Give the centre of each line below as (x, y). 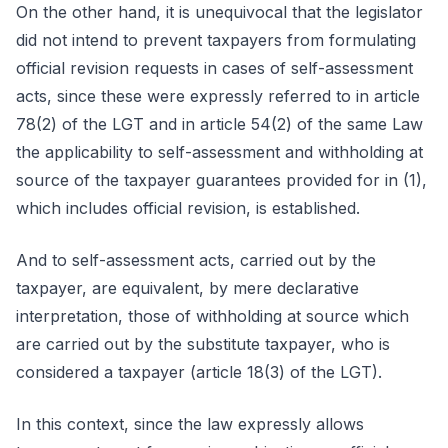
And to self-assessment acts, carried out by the (196, 260)
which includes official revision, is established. (188, 208)
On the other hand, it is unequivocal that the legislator (219, 12)
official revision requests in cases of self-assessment (214, 68)
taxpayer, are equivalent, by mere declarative (187, 288)
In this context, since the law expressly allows (190, 424)
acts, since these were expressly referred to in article (218, 96)
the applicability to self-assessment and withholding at (219, 152)
